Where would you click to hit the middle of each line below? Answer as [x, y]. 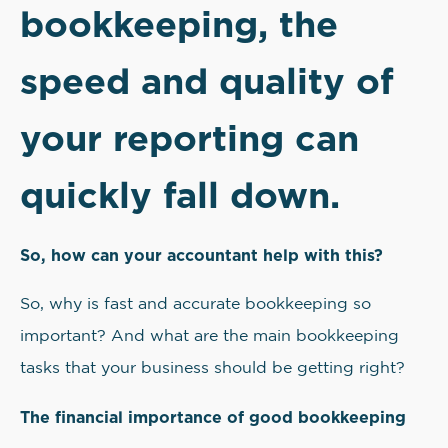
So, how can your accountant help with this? [201, 255]
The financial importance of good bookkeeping [213, 417]
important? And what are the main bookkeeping [209, 336]
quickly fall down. [180, 194]
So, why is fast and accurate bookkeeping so [195, 304]
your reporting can [189, 137]
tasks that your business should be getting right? [212, 368]
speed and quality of [207, 80]
